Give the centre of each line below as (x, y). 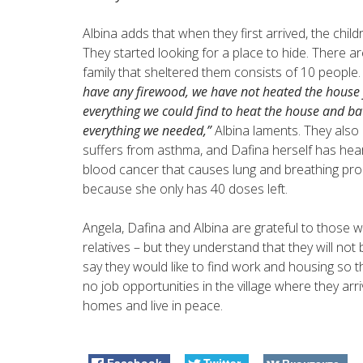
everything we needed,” (147, 130)
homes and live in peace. (153, 305)
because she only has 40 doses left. (185, 188)
